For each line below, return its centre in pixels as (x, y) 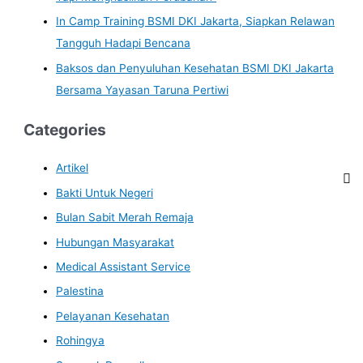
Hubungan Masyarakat (115, 242)
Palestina (80, 291)
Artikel (73, 168)
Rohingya (81, 341)
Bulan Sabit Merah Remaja (125, 218)
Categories (65, 129)
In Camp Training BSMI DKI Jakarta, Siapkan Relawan (196, 21)
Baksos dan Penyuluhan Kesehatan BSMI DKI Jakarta (195, 68)
